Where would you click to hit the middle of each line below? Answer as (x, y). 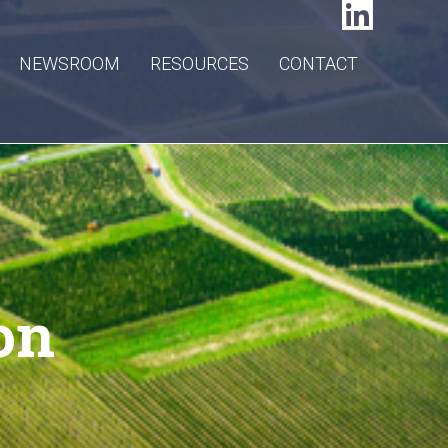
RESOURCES (199, 64)
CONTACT (318, 64)
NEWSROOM (69, 64)
